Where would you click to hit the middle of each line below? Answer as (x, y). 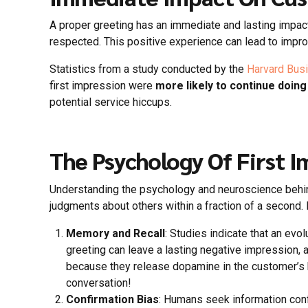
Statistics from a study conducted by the (148, 69)
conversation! (99, 283)
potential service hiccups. (111, 102)
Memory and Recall (115, 233)
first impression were (102, 86)
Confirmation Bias (112, 299)
